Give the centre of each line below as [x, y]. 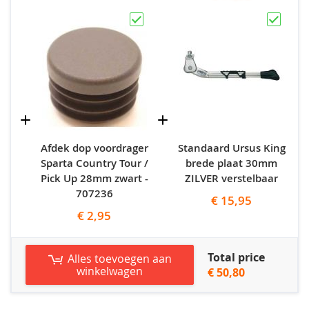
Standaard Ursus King [231, 148]
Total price [236, 258]
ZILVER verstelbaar [231, 179]
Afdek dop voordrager [94, 148]
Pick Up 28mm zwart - [94, 179]
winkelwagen [109, 271]
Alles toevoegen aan [119, 259]
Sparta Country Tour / [94, 163]
